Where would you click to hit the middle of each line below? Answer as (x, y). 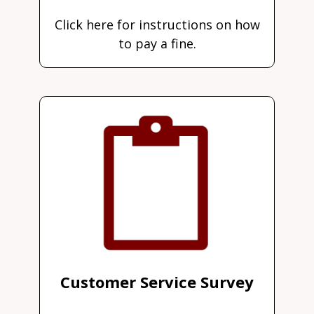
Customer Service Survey (157, 282)
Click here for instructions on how (157, 25)
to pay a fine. (157, 44)
